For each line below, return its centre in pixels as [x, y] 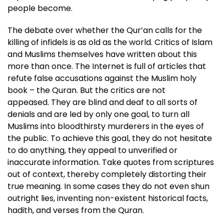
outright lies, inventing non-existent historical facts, [108, 198]
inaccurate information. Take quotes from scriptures [111, 162]
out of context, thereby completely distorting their [107, 174]
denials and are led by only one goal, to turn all [98, 114]
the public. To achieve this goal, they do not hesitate [110, 138]
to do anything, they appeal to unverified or [92, 150]
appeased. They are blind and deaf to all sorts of [102, 102]
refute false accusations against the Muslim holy [102, 78]
